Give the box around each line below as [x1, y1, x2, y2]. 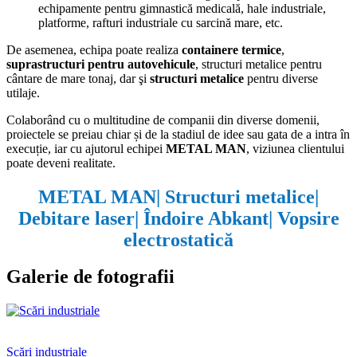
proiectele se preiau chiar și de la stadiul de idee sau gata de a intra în [6, 127, 350, 141]
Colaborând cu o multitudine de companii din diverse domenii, [6, 112, 320, 127]
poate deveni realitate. [6, 155, 116, 170]
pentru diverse [244, 71, 318, 85]
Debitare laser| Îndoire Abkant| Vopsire [18, 207, 339, 229]
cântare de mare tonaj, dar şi [6, 71, 150, 85]
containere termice [182, 42, 281, 57]
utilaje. [6, 85, 43, 100]
